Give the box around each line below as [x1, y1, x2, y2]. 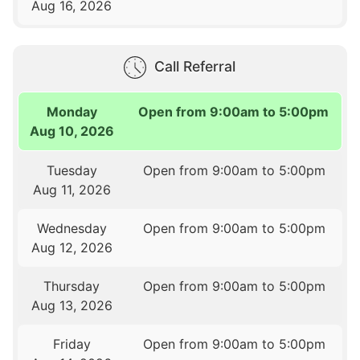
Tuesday [46, 162, 97, 179]
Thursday [43, 278, 100, 295]
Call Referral [153, 58, 235, 76]
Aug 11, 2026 [32, 182, 111, 198]
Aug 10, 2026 [30, 123, 115, 140]
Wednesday [36, 220, 107, 237]
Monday [47, 104, 98, 121]
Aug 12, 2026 [31, 239, 112, 256]
